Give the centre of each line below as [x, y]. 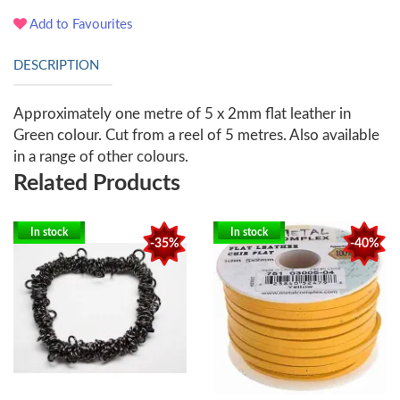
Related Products [97, 184]
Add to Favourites [80, 25]
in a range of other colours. [103, 157]
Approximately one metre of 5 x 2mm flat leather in [182, 114]
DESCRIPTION [56, 66]
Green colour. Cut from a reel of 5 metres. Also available [196, 136]
